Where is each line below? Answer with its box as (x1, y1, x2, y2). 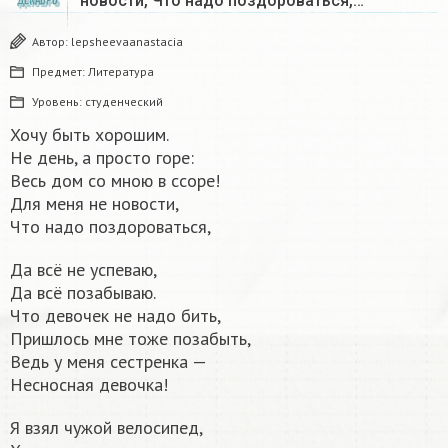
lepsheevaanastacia (71, 33, 183, 49)
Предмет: (32, 63, 88, 79)
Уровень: (32, 93, 85, 109)
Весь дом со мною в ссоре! (10, 168, 220, 192)
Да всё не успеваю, (10, 257, 157, 281)
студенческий (85, 93, 163, 109)
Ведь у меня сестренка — (10, 349, 207, 373)
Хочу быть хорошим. (10, 122, 169, 146)
